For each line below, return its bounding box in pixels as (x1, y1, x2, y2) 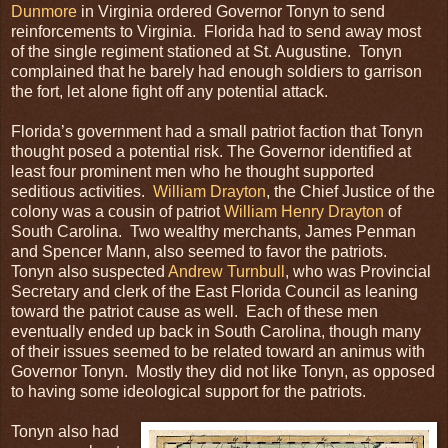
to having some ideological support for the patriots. (11, 382, 366, 400)
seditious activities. (11, 182, 153, 200)
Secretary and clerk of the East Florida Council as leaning (11, 282, 418, 300)
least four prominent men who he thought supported (11, 162, 374, 180)
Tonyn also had (11, 422, 119, 440)
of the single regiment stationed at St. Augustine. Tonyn (11, 42, 402, 60)
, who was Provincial (285, 262, 431, 280)
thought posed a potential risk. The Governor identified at (11, 142, 411, 160)
